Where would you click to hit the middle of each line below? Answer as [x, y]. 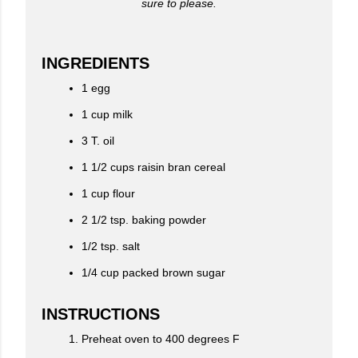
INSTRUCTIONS [101, 314]
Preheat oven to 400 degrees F [161, 339]
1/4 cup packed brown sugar [153, 273]
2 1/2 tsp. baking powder [144, 220]
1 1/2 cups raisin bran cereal [153, 167]
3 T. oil [98, 141]
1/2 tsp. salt [111, 247]
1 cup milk [107, 115]
